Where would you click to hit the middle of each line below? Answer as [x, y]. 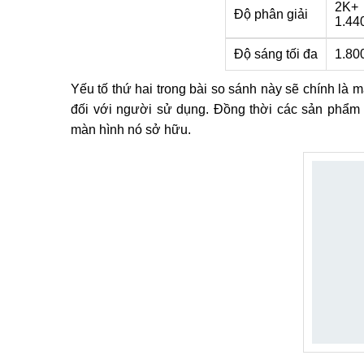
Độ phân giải [271, 14]
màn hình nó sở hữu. [131, 130]
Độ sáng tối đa [276, 54]
